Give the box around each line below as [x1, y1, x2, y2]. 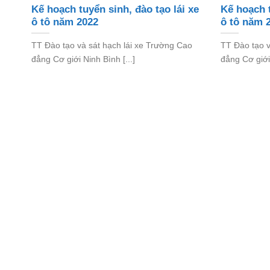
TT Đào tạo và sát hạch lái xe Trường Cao [31, 40, 192, 50]
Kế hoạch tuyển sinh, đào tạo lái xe [31, 4, 199, 16]
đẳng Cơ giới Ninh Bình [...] [31, 54, 135, 64]
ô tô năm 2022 [31, 16, 98, 28]
